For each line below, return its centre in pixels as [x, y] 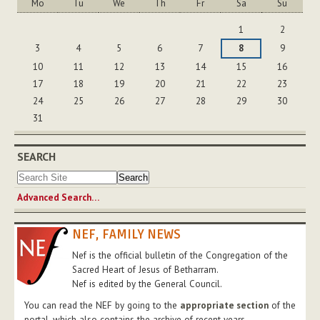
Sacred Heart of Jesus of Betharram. [145, 270]
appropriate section [224, 306]
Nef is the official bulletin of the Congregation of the [180, 256]
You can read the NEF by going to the [102, 306]
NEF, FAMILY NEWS [126, 235]
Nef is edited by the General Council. [147, 284]
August [30, 19]
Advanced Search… [58, 198]
